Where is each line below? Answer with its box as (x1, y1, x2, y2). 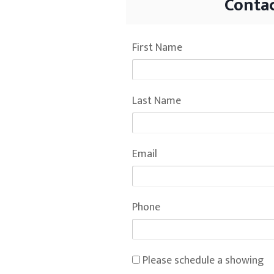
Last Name (132, 92, 181, 111)
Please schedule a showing (140, 251, 264, 270)
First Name (132, 39, 182, 57)
